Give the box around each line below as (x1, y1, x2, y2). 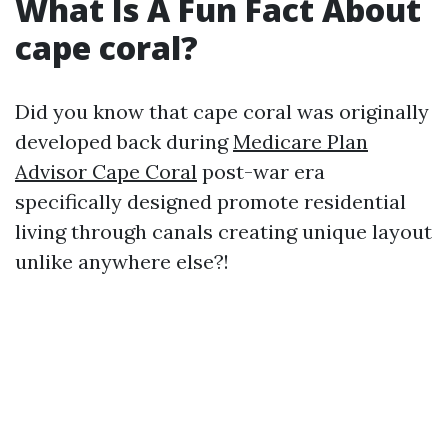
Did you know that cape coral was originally (15, 99, 429, 124)
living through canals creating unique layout (15, 219, 432, 244)
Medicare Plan (233, 129, 368, 154)
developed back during (15, 129, 233, 154)
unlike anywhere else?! (15, 249, 229, 274)
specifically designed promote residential (15, 189, 406, 214)
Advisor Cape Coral (15, 159, 197, 184)
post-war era (197, 159, 325, 184)
